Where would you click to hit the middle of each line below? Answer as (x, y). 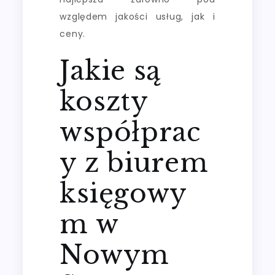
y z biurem (134, 163)
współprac (130, 132)
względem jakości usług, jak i (137, 17)
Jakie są (110, 71)
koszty (104, 102)
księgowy (124, 194)
